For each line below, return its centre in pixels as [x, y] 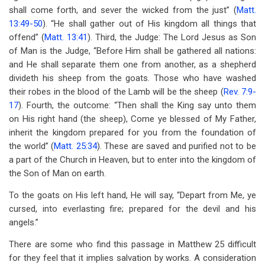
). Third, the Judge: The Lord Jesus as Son [172, 37]
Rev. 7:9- [240, 92]
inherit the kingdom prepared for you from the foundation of [132, 132]
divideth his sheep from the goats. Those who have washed [132, 78]
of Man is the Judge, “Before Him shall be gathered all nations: [132, 51]
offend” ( [27, 37]
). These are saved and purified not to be [177, 146]
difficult [240, 244]
